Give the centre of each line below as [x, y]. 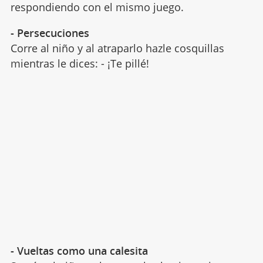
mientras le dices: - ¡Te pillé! [80, 63]
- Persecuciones [50, 33]
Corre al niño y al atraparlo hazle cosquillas [117, 48]
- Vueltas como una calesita [79, 250]
